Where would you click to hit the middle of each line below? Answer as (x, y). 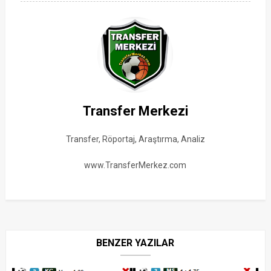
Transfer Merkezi (135, 111)
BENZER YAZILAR (135, 243)
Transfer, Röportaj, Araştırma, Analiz (135, 139)
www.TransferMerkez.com (135, 165)
